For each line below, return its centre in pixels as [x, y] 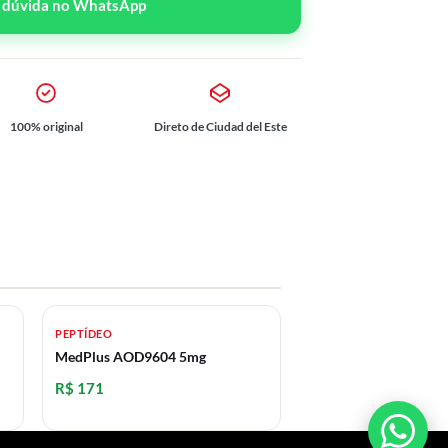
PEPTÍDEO [84, 333]
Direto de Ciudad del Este [220, 126]
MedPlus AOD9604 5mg [130, 356]
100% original [46, 126]
